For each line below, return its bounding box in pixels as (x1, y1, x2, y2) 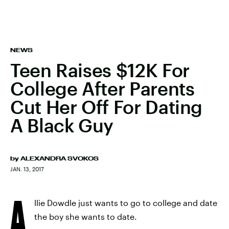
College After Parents (10, 78, 195, 99)
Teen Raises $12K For (10, 59, 190, 81)
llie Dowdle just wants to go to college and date (34, 198, 217, 208)
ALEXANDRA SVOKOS (20, 155, 99, 162)
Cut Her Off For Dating (10, 96, 203, 118)
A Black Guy (10, 114, 114, 136)
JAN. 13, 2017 (10, 166, 44, 172)
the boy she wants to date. (34, 212, 137, 221)
